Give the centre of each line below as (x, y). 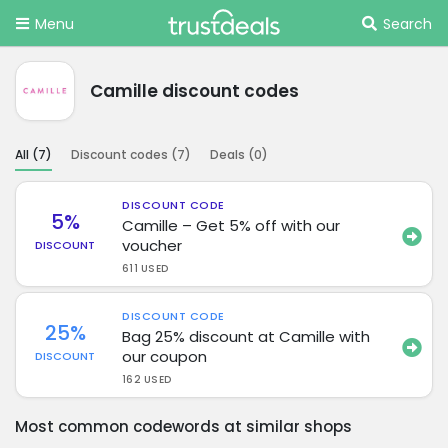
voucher (152, 245)
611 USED (145, 268)
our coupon (165, 356)
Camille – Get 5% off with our (231, 225)
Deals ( (232, 154)
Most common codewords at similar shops (183, 426)
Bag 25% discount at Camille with (246, 336)
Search (407, 24)
